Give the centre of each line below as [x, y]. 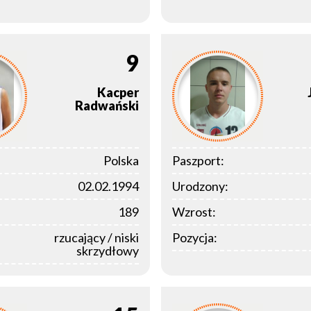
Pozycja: [195, 238]
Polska [121, 161]
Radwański [107, 105]
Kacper [118, 92]
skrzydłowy [108, 251]
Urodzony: [200, 186]
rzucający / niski [96, 238]
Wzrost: [194, 212]
